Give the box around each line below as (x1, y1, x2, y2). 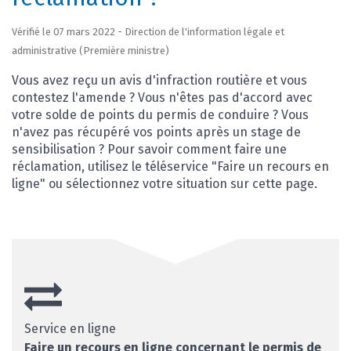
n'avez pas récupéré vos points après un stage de (12, 125, 301, 140)
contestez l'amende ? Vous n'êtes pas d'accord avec (12, 90, 313, 106)
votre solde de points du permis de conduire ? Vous (12, 107, 309, 123)
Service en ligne (24, 321, 116, 337)
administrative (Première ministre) (12, 45, 169, 57)
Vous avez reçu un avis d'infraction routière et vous (12, 73, 307, 89)
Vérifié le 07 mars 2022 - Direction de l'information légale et (12, 26, 284, 38)
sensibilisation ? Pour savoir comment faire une (12, 142, 287, 157)
